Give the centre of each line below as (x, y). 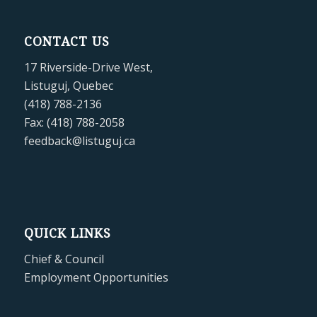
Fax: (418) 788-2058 (74, 123)
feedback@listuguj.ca (79, 141)
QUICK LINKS (67, 233)
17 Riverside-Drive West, (88, 68)
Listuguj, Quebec (68, 86)
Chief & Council (64, 259)
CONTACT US (67, 41)
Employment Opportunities (96, 278)
